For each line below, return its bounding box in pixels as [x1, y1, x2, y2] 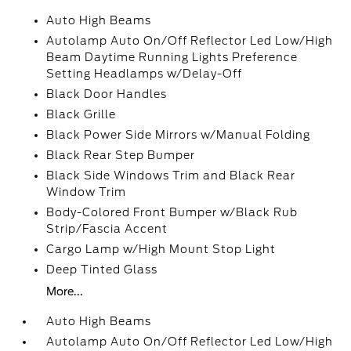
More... [46, 285, 84, 298]
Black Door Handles [46, 88, 168, 100]
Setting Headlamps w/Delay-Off [46, 67, 243, 80]
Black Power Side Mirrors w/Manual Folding [46, 128, 311, 141]
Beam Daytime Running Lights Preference [46, 51, 299, 63]
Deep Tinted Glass [46, 263, 158, 276]
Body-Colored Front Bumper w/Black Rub [46, 206, 299, 219]
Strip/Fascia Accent [46, 223, 168, 235]
